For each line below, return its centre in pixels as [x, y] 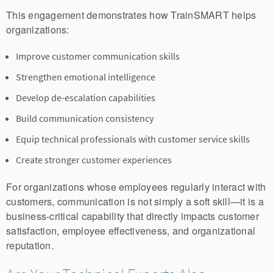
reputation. [30, 246]
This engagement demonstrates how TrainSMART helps [131, 15]
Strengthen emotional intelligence [86, 77]
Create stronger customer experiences [94, 160]
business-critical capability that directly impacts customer [133, 216]
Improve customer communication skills [98, 57]
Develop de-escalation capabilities [86, 98]
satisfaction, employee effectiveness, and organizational [131, 231]
